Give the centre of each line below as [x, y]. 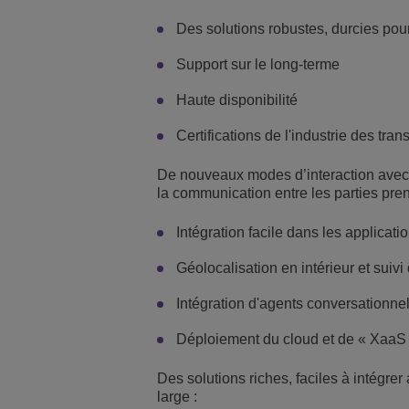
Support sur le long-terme [258, 65]
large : [177, 397]
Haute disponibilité [237, 100]
